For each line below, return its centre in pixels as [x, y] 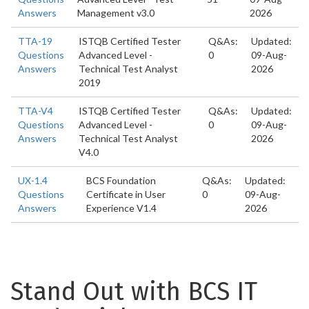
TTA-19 [35, 41]
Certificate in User [126, 194]
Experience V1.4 [121, 208]
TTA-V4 [36, 111]
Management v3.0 [116, 13]
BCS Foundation [121, 180]
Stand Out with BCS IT [134, 292]
